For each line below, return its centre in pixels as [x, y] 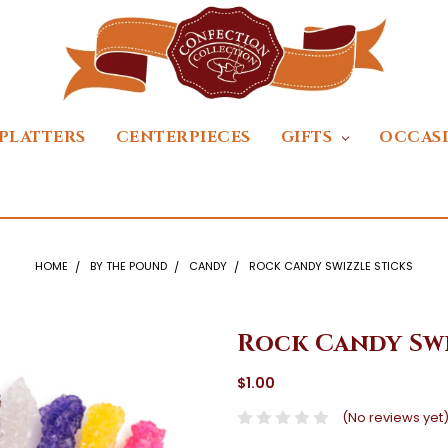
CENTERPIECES [183, 138]
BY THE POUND [129, 266]
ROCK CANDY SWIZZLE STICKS [330, 266]
